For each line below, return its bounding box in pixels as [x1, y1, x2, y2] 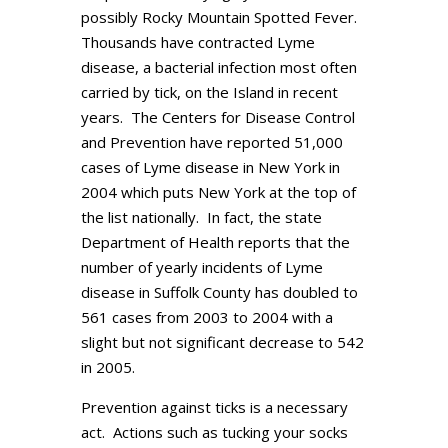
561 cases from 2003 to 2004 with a [80, 307, 333, 327]
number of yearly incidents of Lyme [80, 257, 323, 277]
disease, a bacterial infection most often [80, 57, 357, 77]
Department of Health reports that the [80, 232, 350, 252]
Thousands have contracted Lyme [80, 32, 315, 52]
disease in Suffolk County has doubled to [80, 282, 358, 302]
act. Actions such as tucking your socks [80, 422, 348, 442]
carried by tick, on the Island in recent [80, 82, 338, 102]
